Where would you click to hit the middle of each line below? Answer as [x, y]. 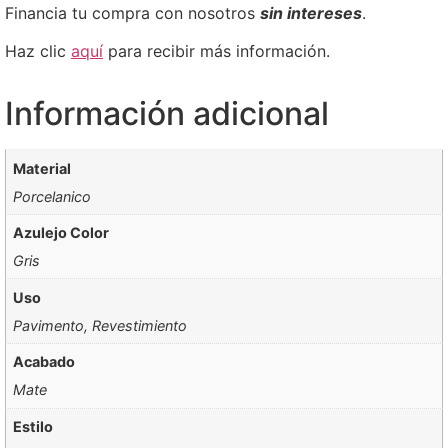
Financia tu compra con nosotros [132, 12]
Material [42, 168]
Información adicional [167, 114]
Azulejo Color [61, 233]
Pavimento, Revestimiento [100, 325]
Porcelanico [52, 196]
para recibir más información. [219, 50]
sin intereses [311, 12]
